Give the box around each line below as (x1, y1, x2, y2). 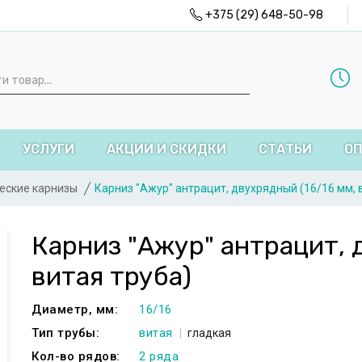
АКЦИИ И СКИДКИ (107, 141, 226, 157)
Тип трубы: (32, 326, 99, 340)
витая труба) (32, 261, 192, 292)
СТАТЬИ (259, 141, 312, 157)
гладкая (187, 326, 231, 339)
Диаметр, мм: (32, 302, 118, 317)
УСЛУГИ (23, 141, 74, 157)
